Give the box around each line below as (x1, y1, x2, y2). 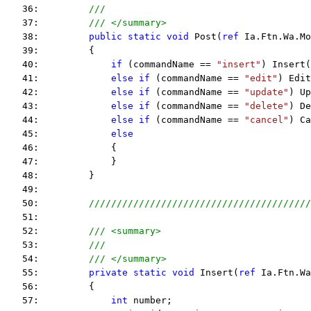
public (89, 31, 122, 42)
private (89, 267, 128, 278)
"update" (244, 87, 289, 97)
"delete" (244, 101, 289, 111)
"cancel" (244, 115, 289, 125)
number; (128, 295, 172, 305)
